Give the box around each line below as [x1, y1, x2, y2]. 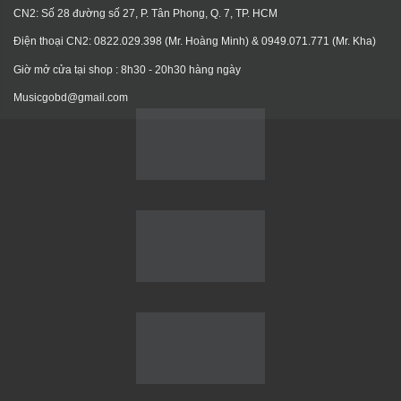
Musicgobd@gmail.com [13, 90, 128, 104]
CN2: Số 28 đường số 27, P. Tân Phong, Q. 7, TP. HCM [13, 6, 277, 20]
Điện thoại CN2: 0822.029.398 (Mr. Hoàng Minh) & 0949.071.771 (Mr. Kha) [13, 35, 376, 48]
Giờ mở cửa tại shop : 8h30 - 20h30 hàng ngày [13, 63, 241, 76]
